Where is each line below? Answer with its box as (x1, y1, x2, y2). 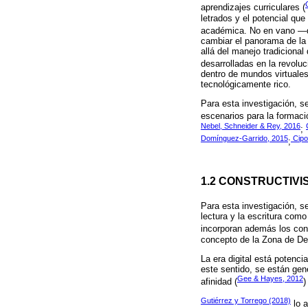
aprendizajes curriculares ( (201, 2, 305, 13)
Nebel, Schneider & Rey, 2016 (201, 121, 300, 130)
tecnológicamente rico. (201, 79, 291, 90)
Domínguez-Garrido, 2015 (201, 134, 288, 143)
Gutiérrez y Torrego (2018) (201, 296, 291, 305)
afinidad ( (201, 276, 237, 287)
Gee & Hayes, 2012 (237, 274, 303, 283)
